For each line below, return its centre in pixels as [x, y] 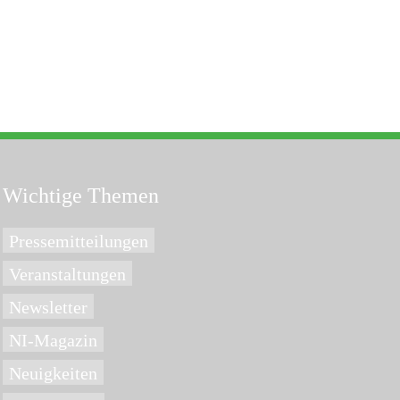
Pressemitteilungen [78, 241]
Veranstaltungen [67, 274]
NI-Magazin [53, 340]
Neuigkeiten [53, 373]
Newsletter [48, 307]
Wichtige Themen [80, 196]
